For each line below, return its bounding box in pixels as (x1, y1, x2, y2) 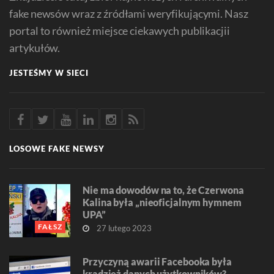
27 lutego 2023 (95, 223, 152, 234)
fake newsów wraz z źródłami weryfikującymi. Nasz (9, 7, 248, 21)
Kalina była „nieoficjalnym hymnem (83, 196, 242, 209)
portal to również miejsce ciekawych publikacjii (9, 24, 231, 38)
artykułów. (9, 41, 61, 55)
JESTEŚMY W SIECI (9, 68, 89, 78)
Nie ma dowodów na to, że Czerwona (83, 184, 244, 196)
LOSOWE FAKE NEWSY (9, 144, 105, 154)
